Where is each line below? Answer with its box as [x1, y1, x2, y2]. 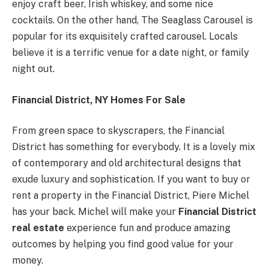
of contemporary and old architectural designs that [12, 157, 241, 169]
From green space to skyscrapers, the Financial [12, 125, 225, 137]
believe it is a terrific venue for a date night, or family [12, 47, 249, 59]
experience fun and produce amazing [64, 222, 231, 234]
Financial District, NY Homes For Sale [12, 94, 186, 106]
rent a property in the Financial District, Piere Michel [12, 190, 249, 202]
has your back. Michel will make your [12, 206, 178, 218]
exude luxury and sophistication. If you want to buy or [12, 174, 250, 186]
